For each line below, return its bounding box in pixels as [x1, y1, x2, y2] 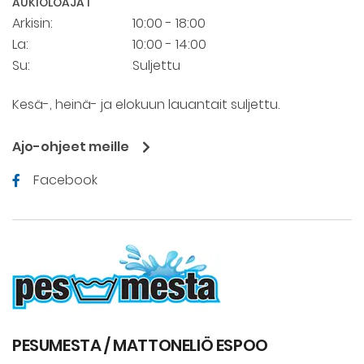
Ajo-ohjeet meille [12, 137, 129, 157]
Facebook [33, 171, 97, 190]
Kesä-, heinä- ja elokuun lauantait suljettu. [12, 95, 279, 115]
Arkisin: [12, 14, 53, 33]
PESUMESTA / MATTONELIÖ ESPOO [12, 334, 268, 357]
